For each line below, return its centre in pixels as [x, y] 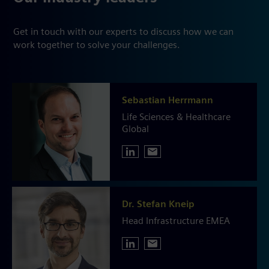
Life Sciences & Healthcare [177, 117]
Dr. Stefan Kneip [159, 205]
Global [136, 129]
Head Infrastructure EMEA [176, 222]
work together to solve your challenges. [97, 45]
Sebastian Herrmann [168, 101]
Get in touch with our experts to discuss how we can [123, 32]
